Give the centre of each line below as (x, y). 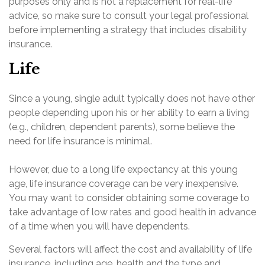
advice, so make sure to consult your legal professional (129, 16)
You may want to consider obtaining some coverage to (129, 198)
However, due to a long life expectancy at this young (123, 169)
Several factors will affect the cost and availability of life (130, 249)
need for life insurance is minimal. (80, 141)
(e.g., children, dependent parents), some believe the (122, 127)
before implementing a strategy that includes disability (128, 30)
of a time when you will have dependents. (99, 226)
